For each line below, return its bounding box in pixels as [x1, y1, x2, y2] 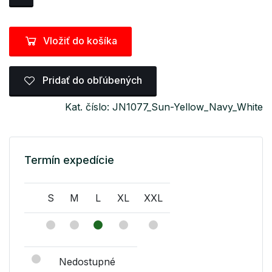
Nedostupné [59, 255, 115, 268]
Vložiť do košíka [43, 34, 117, 47]
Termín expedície [24, 153, 114, 166]
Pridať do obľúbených [40, 74, 142, 87]
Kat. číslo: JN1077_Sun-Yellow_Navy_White [65, 100, 263, 113]
